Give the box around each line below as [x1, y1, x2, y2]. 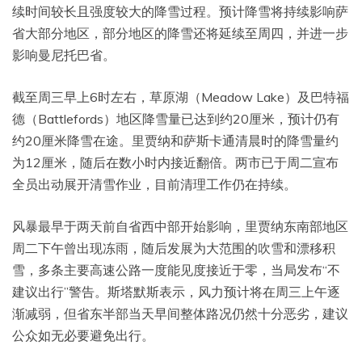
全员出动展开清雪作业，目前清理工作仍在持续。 [12, 175, 297, 192]
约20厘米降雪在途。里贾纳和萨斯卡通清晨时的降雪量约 [12, 132, 339, 149]
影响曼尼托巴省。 [12, 46, 116, 63]
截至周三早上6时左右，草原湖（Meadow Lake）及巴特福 [12, 88, 349, 105]
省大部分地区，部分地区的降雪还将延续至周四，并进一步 [12, 24, 348, 41]
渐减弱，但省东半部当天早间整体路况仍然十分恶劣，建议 [12, 305, 348, 322]
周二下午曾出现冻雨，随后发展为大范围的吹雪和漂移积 [12, 239, 335, 256]
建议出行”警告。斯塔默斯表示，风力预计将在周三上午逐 [12, 283, 340, 300]
